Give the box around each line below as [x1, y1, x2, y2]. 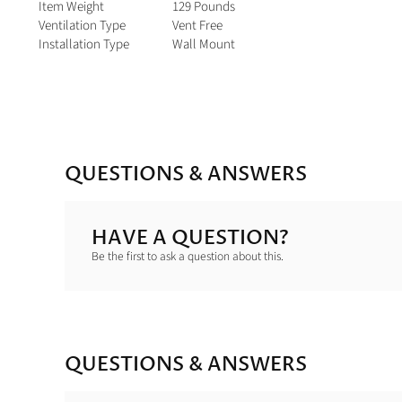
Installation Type [39, 34, 129, 54]
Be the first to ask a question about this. [92, 247, 284, 265]
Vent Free [172, 15, 223, 35]
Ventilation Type [39, 15, 126, 35]
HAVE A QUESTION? [92, 224, 289, 251]
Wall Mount [172, 34, 235, 54]
